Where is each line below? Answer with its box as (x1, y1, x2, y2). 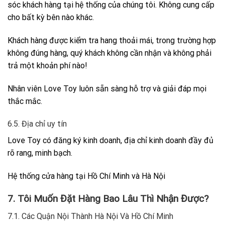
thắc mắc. (8, 96, 42, 106)
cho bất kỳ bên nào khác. (8, 13, 94, 23)
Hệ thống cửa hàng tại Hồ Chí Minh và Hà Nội (8, 171, 165, 181)
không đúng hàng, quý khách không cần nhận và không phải (8, 48, 211, 58)
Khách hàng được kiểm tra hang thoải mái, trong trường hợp (8, 35, 216, 45)
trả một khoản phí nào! (8, 60, 87, 70)
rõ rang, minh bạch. (8, 148, 72, 158)
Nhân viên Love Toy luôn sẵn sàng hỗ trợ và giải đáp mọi (8, 83, 206, 93)
